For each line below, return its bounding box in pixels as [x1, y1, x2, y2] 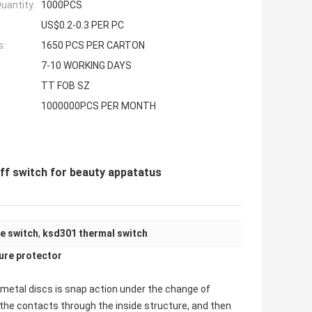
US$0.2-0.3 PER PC [41, 19, 124, 31]
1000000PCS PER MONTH [41, 100, 156, 112]
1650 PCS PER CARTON [41, 40, 145, 52]
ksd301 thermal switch [42, 228, 148, 240]
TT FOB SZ [41, 80, 90, 92]
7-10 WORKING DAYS [41, 60, 132, 72]
